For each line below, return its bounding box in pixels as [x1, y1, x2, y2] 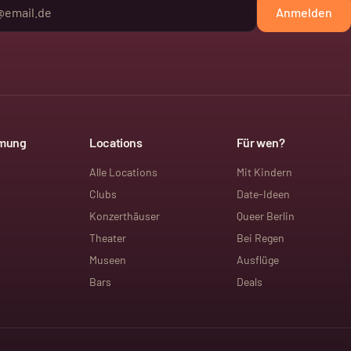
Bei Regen [236, 231, 284, 244]
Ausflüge [236, 253, 279, 266]
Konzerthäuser [89, 209, 161, 223]
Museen [89, 253, 127, 266]
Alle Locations [89, 165, 158, 179]
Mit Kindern [236, 165, 292, 179]
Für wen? [236, 135, 285, 150]
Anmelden [276, 5, 332, 20]
